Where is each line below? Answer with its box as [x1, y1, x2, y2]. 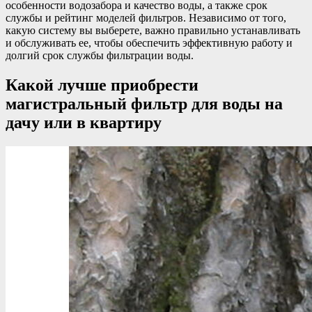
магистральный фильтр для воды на [6, 94, 283, 113]
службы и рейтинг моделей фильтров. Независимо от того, [6, 11, 286, 24]
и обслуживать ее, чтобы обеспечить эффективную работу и [6, 36, 292, 49]
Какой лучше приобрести [6, 75, 198, 94]
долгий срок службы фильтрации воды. [6, 49, 194, 61]
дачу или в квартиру [6, 113, 162, 132]
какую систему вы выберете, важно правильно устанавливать [6, 24, 300, 36]
